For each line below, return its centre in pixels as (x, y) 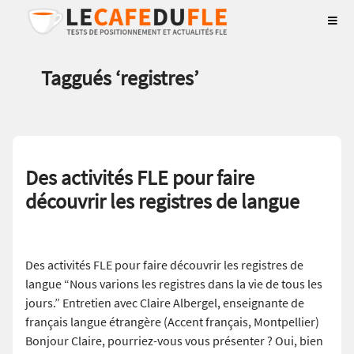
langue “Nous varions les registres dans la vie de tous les (174, 284)
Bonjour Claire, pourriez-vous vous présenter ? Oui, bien (174, 341)
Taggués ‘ (81, 78)
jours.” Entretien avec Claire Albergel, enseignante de (165, 303)
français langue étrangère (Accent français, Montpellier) (172, 322)
